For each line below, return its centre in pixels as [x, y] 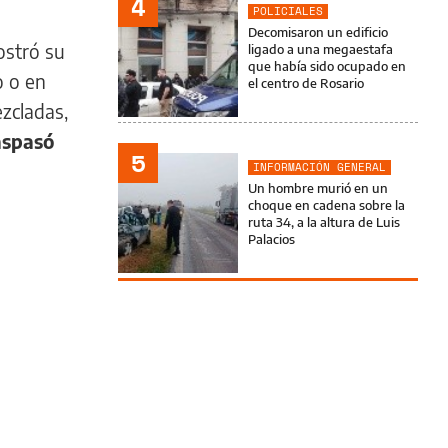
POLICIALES [288, 11]
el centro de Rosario [306, 83]
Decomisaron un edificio [318, 32]
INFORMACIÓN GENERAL [319, 167]
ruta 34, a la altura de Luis [324, 222]
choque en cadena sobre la [326, 205]
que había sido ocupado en [327, 66]
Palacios [271, 239]
